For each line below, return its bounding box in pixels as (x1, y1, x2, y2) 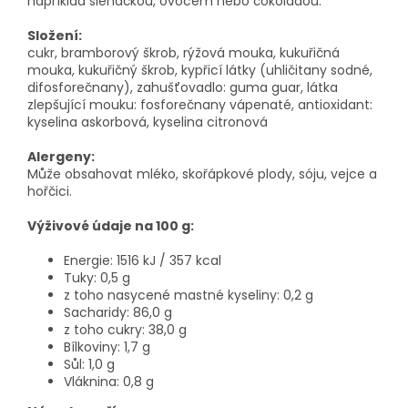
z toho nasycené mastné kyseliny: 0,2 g (64, 286, 313, 305)
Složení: (27, 26, 82, 46)
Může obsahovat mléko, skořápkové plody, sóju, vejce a (27, 165, 377, 184)
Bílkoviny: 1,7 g (64, 338, 150, 357)
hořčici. (27, 182, 72, 201)
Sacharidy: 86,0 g (64, 303, 172, 322)
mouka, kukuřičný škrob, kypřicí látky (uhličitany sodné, (27, 61, 372, 80)
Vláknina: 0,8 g (64, 372, 154, 392)
